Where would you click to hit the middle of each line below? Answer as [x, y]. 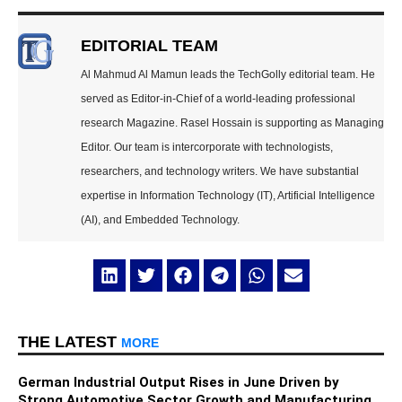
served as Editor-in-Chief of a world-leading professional [218, 99]
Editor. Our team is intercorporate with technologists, [207, 148]
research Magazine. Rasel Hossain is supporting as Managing [232, 123]
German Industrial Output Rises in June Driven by [179, 382]
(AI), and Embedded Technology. [160, 220]
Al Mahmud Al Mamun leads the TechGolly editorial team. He [228, 75]
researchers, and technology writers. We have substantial [220, 172]
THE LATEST [70, 341]
